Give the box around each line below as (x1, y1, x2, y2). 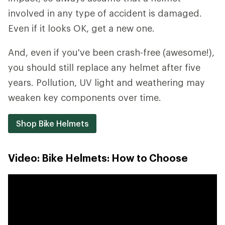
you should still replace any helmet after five (8, 61, 200, 73)
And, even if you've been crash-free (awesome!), (8, 46, 214, 58)
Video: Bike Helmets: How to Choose (8, 151, 188, 164)
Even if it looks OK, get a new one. (8, 22, 155, 34)
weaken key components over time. (8, 91, 161, 103)
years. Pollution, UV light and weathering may (8, 76, 205, 88)
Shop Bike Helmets (16, 118, 88, 128)
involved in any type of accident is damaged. (8, 7, 202, 19)
